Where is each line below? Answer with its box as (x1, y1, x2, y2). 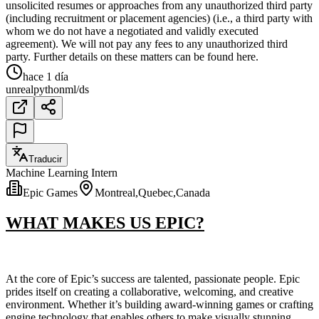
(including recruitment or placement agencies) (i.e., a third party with (6, 11, 313, 24)
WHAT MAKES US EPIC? (6, 213, 204, 232)
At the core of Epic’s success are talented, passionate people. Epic (6, 272, 300, 285)
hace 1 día (23, 70, 68, 83)
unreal (6, 83, 33, 95)
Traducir (28, 153, 62, 164)
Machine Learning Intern (6, 166, 117, 179)
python (33, 83, 65, 95)
